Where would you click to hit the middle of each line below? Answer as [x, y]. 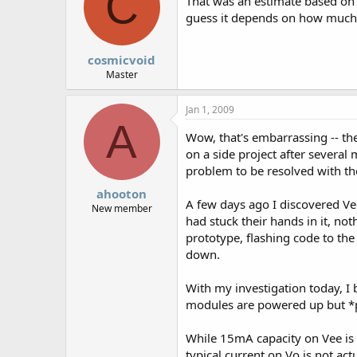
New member [122, 208]
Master [122, 74]
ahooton [122, 194]
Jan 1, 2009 [210, 109]
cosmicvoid [122, 59]
